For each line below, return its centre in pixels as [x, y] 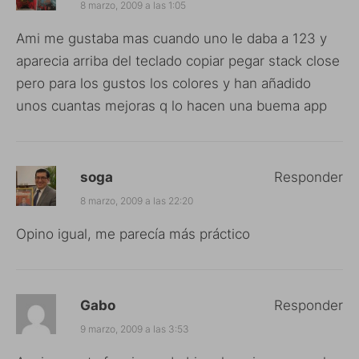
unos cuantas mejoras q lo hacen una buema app [171, 105]
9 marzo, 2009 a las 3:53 [135, 329]
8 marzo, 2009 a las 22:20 [137, 200]
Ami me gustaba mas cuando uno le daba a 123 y [171, 38]
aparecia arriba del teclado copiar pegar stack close [178, 61]
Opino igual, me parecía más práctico [133, 234]
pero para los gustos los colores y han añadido [163, 83]
